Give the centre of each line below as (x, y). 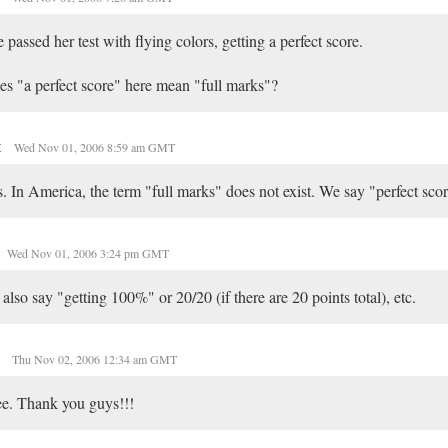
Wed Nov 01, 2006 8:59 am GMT (94, 147)
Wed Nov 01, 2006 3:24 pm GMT (87, 253)
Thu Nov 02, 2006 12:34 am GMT (94, 359)
